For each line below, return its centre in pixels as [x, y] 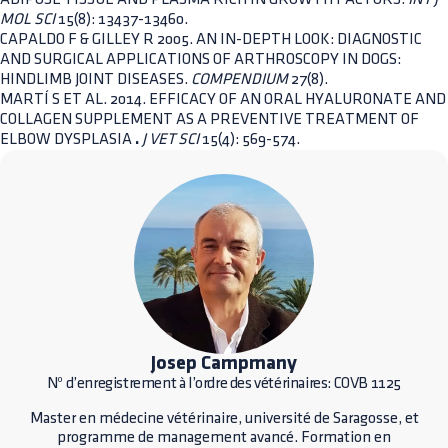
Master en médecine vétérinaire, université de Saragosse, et [224, 419]
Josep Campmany [224, 364]
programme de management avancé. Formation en [224, 438]
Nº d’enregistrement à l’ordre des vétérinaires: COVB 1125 [224, 384]
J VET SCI [169, 140]
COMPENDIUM [239, 80]
